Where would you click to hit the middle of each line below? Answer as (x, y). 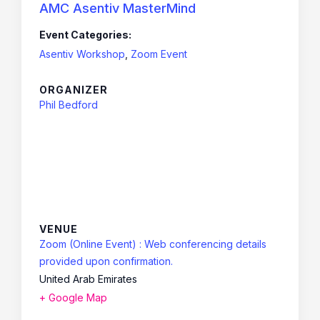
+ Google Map (73, 297)
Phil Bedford (69, 104)
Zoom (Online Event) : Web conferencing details (153, 244)
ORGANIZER (74, 89)
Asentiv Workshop (82, 54)
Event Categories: (85, 34)
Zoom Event (159, 54)
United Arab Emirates (88, 279)
